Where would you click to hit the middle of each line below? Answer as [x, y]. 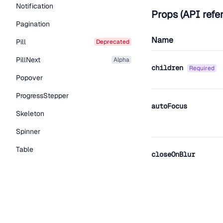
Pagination [33, 24]
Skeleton [30, 113]
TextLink [29, 185]
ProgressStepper [42, 96]
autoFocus [169, 106]
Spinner [28, 131]
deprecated [115, 42]
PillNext [28, 60]
